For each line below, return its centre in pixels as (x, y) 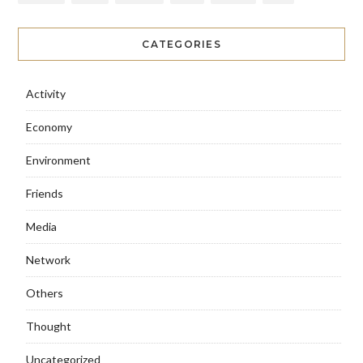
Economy (49, 127)
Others (44, 293)
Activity (45, 94)
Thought (48, 327)
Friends (44, 194)
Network (48, 260)
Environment (58, 160)
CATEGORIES (181, 45)
